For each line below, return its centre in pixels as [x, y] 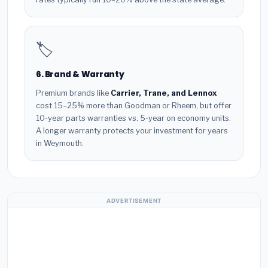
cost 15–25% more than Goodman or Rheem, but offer [134, 105]
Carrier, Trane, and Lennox [164, 93]
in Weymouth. [60, 143]
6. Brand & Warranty [80, 75]
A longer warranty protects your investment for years [132, 130]
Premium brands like [73, 93]
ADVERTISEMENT [134, 200]
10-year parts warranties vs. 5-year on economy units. [133, 118]
